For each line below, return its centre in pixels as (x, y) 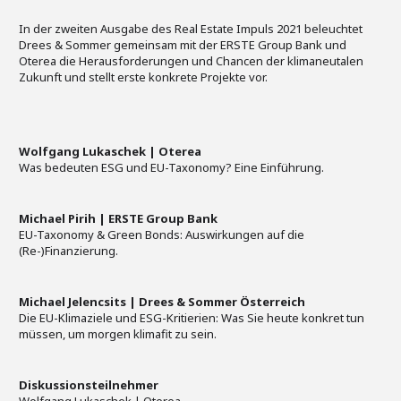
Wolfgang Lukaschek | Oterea (110, 152)
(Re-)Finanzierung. (68, 251)
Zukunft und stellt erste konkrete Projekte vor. (143, 77)
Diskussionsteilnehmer (89, 385)
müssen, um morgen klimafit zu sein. (118, 334)
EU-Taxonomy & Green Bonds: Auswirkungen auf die (162, 235)
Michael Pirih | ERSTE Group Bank (118, 219)
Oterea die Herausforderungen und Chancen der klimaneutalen (191, 61)
